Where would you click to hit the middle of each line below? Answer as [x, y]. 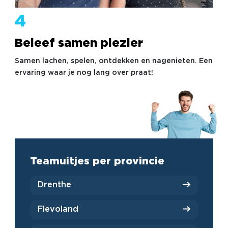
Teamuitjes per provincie [97, 161]
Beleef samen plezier [79, 43]
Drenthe [54, 185]
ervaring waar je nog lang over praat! [84, 73]
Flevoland [58, 210]
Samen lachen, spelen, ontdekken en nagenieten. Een [113, 61]
